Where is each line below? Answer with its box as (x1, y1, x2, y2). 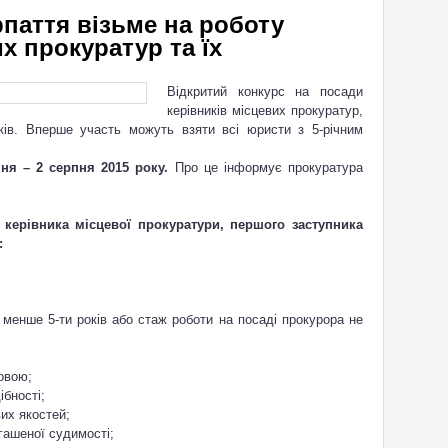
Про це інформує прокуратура (174, 159, 364, 175)
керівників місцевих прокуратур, (167, 102, 363, 118)
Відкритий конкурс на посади (167, 83, 363, 99)
